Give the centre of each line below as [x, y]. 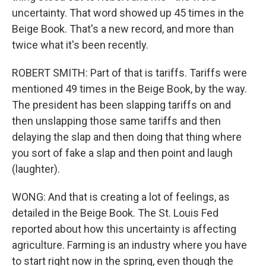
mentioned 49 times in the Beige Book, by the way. [129, 89]
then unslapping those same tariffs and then [116, 121]
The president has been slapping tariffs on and [121, 105]
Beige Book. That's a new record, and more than [123, 29]
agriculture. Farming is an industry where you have [129, 245]
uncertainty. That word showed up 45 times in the [128, 13]
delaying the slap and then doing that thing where [127, 137]
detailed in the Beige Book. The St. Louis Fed [115, 213]
